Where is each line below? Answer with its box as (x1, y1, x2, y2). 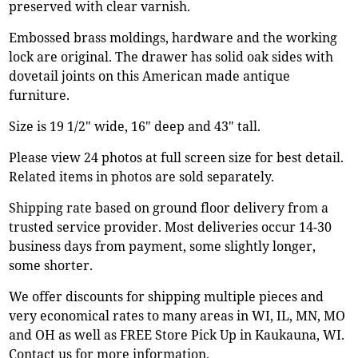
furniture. (9, 86, 70, 104)
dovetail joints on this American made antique (9, 66, 291, 85)
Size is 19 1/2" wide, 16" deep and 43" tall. (9, 117, 261, 135)
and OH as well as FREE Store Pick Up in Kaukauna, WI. (9, 325, 345, 344)
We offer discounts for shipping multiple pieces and (9, 287, 324, 305)
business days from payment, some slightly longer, (9, 237, 316, 255)
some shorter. (9, 256, 93, 274)
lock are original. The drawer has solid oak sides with (9, 47, 334, 66)
